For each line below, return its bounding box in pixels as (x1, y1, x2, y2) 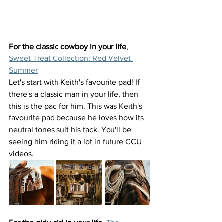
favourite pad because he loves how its (9, 113, 146, 122)
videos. (9, 149, 36, 158)
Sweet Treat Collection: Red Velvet (9, 54, 133, 63)
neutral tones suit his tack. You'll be (9, 125, 133, 134)
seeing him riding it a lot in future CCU (9, 137, 144, 146)
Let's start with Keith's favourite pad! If (9, 78, 142, 87)
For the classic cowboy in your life (9, 42, 126, 51)
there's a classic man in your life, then (9, 90, 140, 99)
